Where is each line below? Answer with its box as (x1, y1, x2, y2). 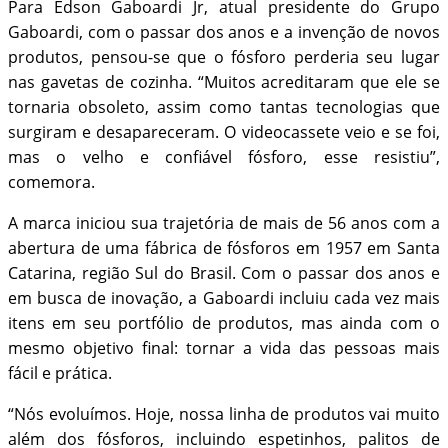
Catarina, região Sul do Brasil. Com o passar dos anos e (8, 262, 440, 285)
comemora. (8, 171, 99, 194)
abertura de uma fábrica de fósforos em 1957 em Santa (8, 237, 440, 260)
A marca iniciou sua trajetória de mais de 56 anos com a (8, 212, 440, 235)
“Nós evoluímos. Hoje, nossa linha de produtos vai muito (8, 403, 440, 426)
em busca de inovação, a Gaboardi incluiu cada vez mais (8, 287, 440, 310)
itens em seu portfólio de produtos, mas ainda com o (8, 312, 440, 335)
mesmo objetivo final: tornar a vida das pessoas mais (8, 337, 440, 360)
